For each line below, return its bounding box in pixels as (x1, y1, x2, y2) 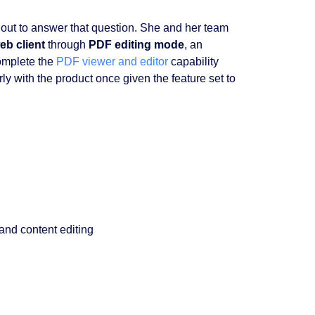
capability (167, 56, 219, 67)
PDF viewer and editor (53, 56, 168, 67)
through (44, 39, 89, 51)
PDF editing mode (88, 39, 184, 51)
